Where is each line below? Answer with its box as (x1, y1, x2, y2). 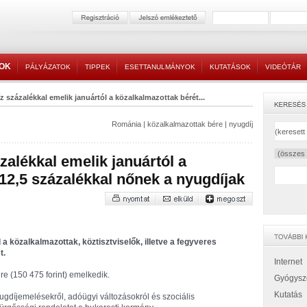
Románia (112, 120, 141, 128)
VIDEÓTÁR (265, 63, 301, 71)
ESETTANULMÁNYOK (125, 63, 195, 71)
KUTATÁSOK (210, 63, 251, 71)
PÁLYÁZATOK (25, 63, 71, 71)
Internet (274, 257, 302, 267)
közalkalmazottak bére (147, 120, 223, 128)
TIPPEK (85, 63, 110, 71)
